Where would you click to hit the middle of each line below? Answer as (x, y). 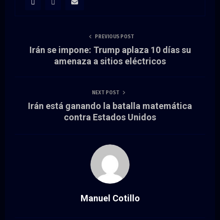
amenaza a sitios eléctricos (110, 61)
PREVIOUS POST (114, 37)
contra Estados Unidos (110, 117)
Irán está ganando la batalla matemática (110, 106)
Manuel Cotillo (110, 198)
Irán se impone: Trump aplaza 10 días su (110, 50)
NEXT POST (106, 93)
